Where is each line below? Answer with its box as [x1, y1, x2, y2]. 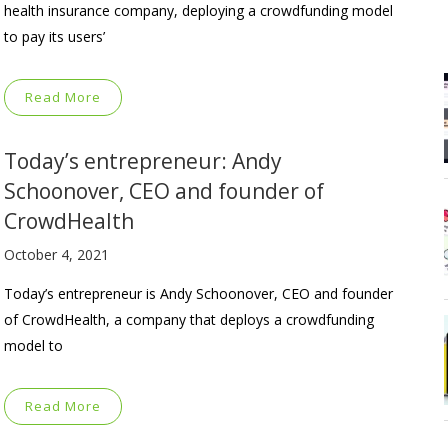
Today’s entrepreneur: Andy [4, 146, 282, 175]
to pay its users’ [4, 26, 105, 46]
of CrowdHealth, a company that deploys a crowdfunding [4, 309, 374, 329]
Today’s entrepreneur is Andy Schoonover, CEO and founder [4, 283, 393, 303]
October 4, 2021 [4, 244, 109, 264]
